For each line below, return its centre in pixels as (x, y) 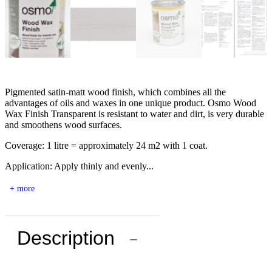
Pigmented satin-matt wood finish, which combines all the (115, 92)
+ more (22, 189)
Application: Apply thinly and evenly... (79, 166)
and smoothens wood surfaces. (63, 125)
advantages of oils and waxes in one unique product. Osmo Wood (131, 103)
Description (66, 238)
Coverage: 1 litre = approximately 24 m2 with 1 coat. (106, 146)
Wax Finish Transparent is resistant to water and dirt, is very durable (134, 114)
